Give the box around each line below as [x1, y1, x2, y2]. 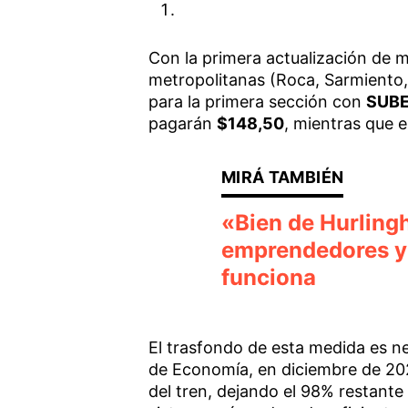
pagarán [148, 113, 217, 133]
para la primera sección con [148, 91, 366, 111]
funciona [220, 263, 316, 291]
